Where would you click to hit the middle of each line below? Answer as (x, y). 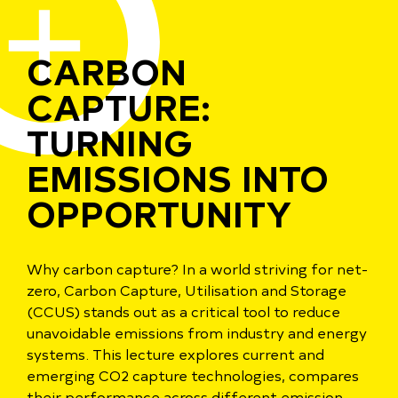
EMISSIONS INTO (178, 177)
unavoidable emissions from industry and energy (197, 332)
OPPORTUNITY (159, 213)
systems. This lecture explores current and (175, 354)
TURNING (110, 142)
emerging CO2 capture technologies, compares (193, 375)
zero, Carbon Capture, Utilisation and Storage (187, 290)
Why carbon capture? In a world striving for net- (197, 268)
